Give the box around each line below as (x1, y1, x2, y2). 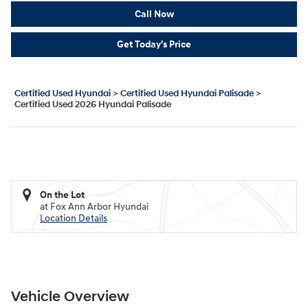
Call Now (134, 8, 174, 20)
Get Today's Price (117, 38, 191, 51)
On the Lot (40, 189, 85, 201)
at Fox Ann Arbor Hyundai (40, 201, 148, 213)
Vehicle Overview (11, 288, 129, 307)
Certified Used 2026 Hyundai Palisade (14, 99, 171, 111)
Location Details (40, 212, 107, 225)
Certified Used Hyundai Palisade (120, 88, 254, 100)
